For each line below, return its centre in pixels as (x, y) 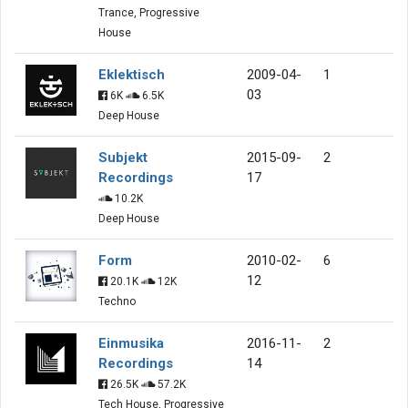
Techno (117, 301)
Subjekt (123, 157)
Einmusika (131, 343)
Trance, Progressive (149, 12)
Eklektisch (132, 74)
